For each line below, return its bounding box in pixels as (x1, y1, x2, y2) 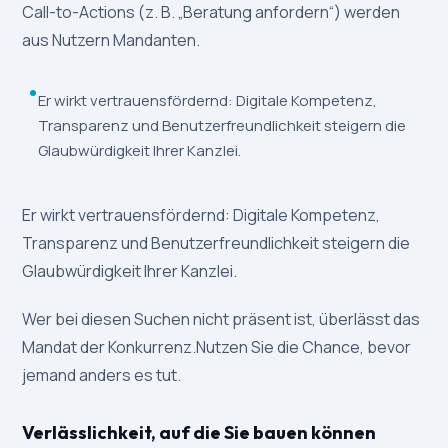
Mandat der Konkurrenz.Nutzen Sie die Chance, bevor (22, 336, 412, 359)
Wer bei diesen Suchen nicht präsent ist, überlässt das (22, 308, 421, 331)
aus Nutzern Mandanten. (22, 29, 201, 52)
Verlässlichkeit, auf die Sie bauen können (22, 421, 377, 445)
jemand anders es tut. (22, 364, 182, 387)
